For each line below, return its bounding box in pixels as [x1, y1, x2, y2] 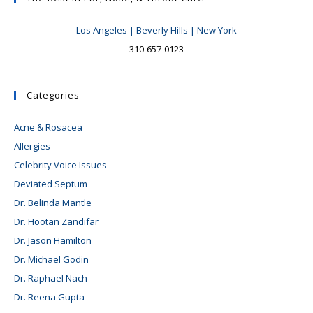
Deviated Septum [14, 177, 87, 190]
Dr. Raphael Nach [14, 271, 87, 284]
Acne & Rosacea [14, 120, 82, 133]
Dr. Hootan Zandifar [14, 214, 99, 228]
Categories [27, 88, 80, 101]
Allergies [14, 139, 50, 152]
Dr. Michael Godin [14, 252, 89, 265]
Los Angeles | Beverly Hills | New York [76, 23, 237, 36]
